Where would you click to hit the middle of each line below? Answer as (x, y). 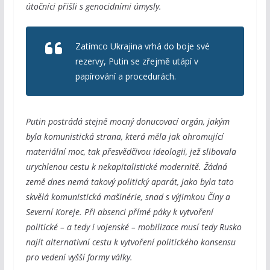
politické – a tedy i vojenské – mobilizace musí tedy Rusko (133, 227)
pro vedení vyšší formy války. (79, 257)
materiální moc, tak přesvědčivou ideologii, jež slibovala (131, 152)
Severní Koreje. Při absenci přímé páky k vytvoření (119, 212)
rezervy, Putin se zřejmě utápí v (137, 61)
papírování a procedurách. (125, 76)
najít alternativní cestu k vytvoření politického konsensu (130, 242)
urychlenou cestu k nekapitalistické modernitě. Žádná (126, 167)
